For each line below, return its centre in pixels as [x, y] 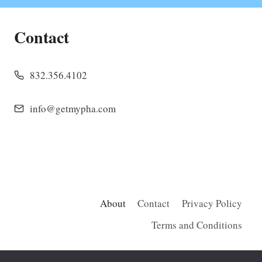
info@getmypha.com [73, 109]
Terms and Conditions [196, 225]
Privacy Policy [212, 204]
